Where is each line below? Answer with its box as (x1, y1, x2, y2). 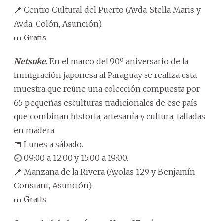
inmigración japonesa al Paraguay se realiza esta (14, 70, 197, 80)
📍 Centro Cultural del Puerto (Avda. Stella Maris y (14, 5, 201, 15)
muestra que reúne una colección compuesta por (14, 84, 200, 94)
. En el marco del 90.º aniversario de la (46, 56, 188, 67)
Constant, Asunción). (14, 181, 93, 191)
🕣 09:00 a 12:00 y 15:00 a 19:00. (14, 153, 128, 163)
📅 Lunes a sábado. (14, 139, 83, 149)
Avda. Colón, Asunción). (14, 19, 103, 29)
